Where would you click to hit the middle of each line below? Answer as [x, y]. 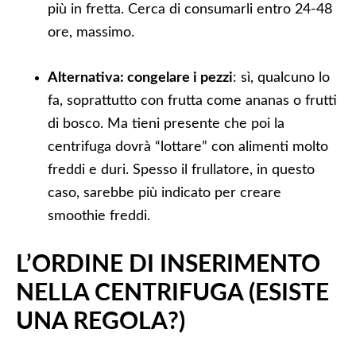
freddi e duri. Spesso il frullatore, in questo [181, 170]
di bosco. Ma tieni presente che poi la [166, 124]
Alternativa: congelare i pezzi [140, 78]
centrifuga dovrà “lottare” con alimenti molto [188, 147]
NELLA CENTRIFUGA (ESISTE [172, 293]
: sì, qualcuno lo [281, 78]
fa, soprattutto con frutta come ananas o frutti [192, 101]
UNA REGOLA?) [101, 322]
